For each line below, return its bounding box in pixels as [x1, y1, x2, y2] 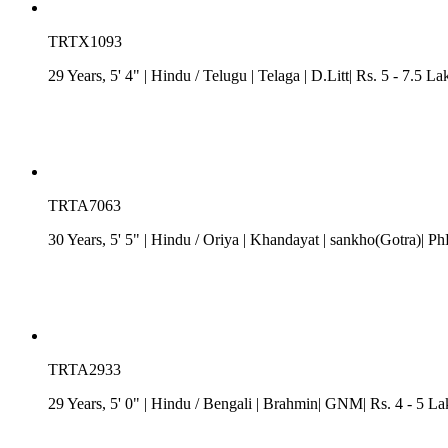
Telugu [203, 66, 247, 84]
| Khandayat [243, 230, 319, 248]
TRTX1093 [48, 32, 122, 50]
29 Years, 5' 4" [48, 66, 144, 84]
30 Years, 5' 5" [48, 230, 144, 248]
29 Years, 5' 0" [48, 394, 144, 412]
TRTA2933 [48, 360, 121, 378]
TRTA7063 [48, 196, 121, 214]
